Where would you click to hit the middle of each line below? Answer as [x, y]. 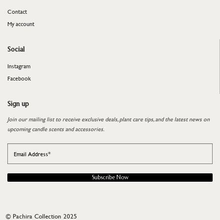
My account [21, 24]
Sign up [18, 104]
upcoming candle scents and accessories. [56, 129]
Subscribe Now [110, 177]
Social [16, 50]
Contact [17, 11]
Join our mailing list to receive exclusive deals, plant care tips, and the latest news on [109, 119]
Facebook [19, 78]
